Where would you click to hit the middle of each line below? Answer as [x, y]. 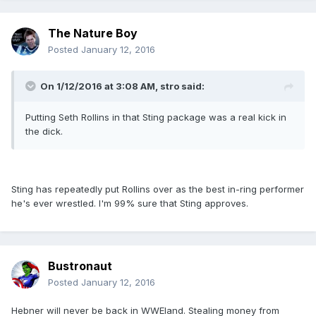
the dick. [44, 132]
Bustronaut [80, 266]
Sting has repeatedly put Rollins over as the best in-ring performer [158, 189]
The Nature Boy [93, 34]
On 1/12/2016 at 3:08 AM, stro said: [122, 86]
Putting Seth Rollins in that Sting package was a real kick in [156, 117]
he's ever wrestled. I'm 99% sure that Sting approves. [130, 203]
